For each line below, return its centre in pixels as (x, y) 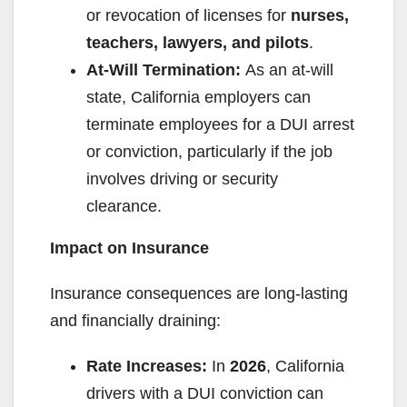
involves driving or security (182, 179)
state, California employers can (199, 98)
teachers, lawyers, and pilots (198, 43)
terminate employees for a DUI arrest (220, 125)
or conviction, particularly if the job (209, 152)
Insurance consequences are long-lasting (199, 294)
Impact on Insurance (129, 248)
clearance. (126, 207)
